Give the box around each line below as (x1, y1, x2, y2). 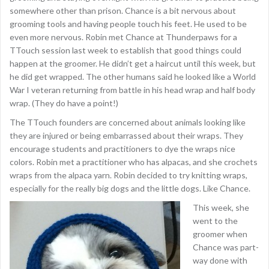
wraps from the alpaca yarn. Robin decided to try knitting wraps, (10, 170, 247, 180)
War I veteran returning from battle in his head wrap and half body (10, 85, 255, 95)
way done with (193, 255, 247, 265)
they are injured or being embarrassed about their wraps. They (10, 130, 243, 141)
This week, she (193, 202, 249, 213)
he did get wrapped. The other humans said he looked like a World (10, 71, 256, 82)
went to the (193, 216, 238, 226)
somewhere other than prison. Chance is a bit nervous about (10, 5, 236, 16)
